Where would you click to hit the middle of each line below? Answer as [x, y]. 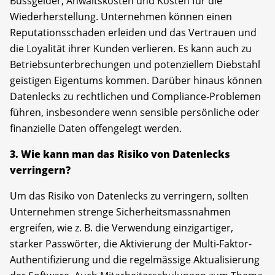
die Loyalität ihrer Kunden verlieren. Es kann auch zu [131, 48]
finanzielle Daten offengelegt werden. [96, 128]
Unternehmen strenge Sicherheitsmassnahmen [120, 211]
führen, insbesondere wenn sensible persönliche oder [135, 112]
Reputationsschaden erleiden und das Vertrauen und [133, 32]
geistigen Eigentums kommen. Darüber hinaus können [136, 80]
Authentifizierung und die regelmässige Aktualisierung [135, 259]
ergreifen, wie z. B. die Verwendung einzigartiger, [122, 227]
